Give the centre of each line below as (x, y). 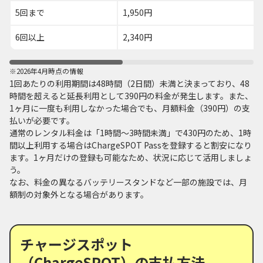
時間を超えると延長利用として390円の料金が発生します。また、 (131, 95)
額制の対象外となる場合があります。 (79, 194)
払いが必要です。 (42, 120)
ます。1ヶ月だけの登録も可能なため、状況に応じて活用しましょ (131, 157)
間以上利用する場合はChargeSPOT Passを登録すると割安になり (131, 145)
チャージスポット (76, 244)
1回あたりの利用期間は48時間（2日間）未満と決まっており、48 (129, 83)
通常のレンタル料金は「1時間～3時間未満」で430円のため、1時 (130, 132)
